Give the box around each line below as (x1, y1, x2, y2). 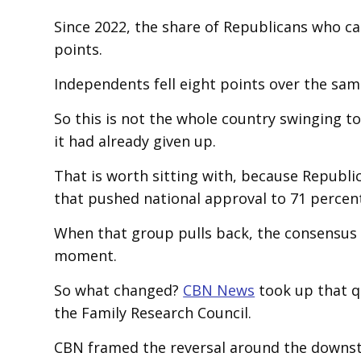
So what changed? (54, 280, 184, 300)
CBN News (183, 280, 255, 300)
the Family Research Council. (54, 303, 252, 322)
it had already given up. (54, 131, 217, 151)
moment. (54, 246, 118, 265)
